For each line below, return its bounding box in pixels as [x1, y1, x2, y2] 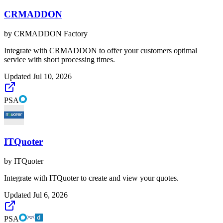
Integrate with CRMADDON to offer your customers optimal [4, 46, 197, 55]
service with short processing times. [4, 55, 115, 64]
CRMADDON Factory [14, 29, 88, 38]
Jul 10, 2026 [33, 72, 72, 81]
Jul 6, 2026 [33, 190, 68, 199]
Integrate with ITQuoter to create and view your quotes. [4, 173, 179, 182]
